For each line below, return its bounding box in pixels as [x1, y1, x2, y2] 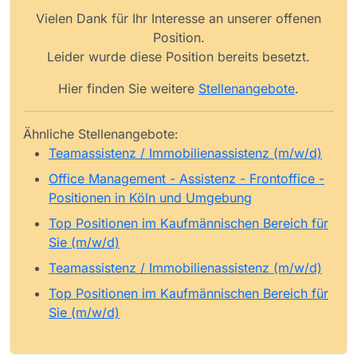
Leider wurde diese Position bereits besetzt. [47, 48, 310, 65]
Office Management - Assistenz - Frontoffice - [49, 170, 324, 186]
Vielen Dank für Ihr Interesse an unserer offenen [36, 10, 321, 26]
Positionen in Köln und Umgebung [49, 189, 252, 206]
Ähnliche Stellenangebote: [23, 125, 178, 142]
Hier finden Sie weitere [58, 80, 198, 96]
